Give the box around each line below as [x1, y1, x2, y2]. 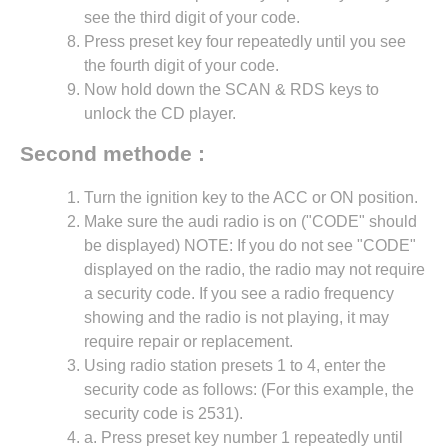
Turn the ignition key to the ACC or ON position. [84, 189, 418, 207]
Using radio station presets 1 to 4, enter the [84, 357, 386, 375]
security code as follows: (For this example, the [84, 381, 414, 399]
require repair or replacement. [84, 333, 293, 351]
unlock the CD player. [84, 105, 236, 123]
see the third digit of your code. [84, 9, 300, 27]
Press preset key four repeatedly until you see [84, 33, 406, 51]
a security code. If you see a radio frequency [84, 285, 394, 303]
